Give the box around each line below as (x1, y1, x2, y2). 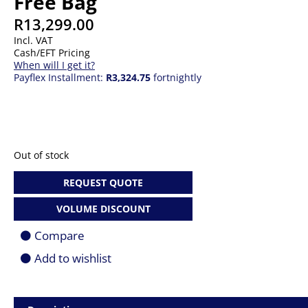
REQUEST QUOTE (63, 175, 143, 189)
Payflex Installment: (14, 71, 106, 84)
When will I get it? (14, 58, 95, 71)
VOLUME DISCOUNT (56, 201, 151, 215)
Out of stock (14, 148, 69, 162)
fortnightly (151, 71, 201, 84)
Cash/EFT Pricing (14, 46, 90, 59)
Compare (34, 227, 85, 243)
